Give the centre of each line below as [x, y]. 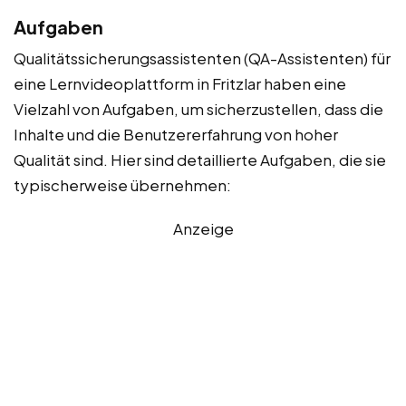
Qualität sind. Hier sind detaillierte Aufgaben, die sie [200, 160]
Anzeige [203, 229]
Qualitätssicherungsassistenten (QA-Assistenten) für [202, 58]
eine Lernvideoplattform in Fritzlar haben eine [180, 84]
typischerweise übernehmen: [122, 185]
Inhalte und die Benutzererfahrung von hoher [176, 135]
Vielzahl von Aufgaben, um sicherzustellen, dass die [198, 109]
